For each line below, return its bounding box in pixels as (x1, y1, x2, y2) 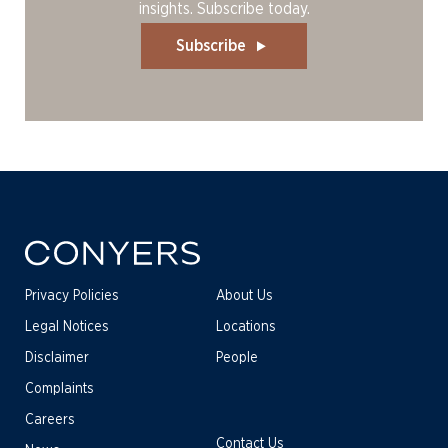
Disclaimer (25, 351, 89, 365)
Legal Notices (25, 320, 109, 334)
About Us (216, 289, 274, 303)
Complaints (25, 382, 94, 396)
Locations (216, 320, 277, 334)
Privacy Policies (25, 289, 119, 303)
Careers (25, 413, 75, 427)
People (216, 351, 259, 365)
